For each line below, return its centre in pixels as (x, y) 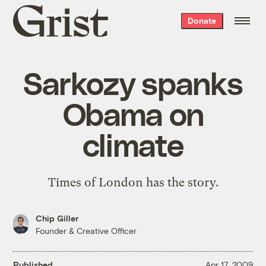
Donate (202, 20)
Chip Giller (57, 218)
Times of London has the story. (133, 182)
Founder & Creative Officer (86, 230)
